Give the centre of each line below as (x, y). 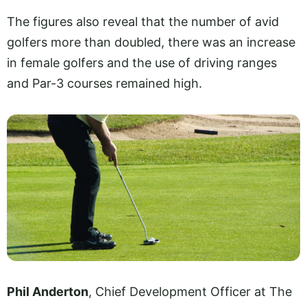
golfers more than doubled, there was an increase (151, 42)
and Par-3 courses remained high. (105, 84)
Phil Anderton (48, 292)
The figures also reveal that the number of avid (143, 22)
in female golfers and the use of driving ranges (142, 63)
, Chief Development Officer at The (190, 292)
